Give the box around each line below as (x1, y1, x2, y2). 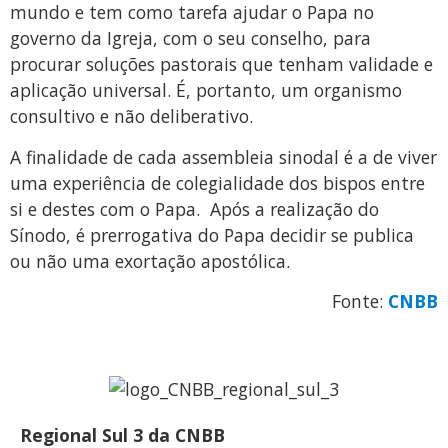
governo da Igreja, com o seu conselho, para (10, 26, 371, 51)
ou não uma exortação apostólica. (10, 248, 290, 273)
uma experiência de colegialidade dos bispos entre (10, 170, 425, 195)
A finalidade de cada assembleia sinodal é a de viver (10, 144, 437, 169)
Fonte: (332, 288, 388, 313)
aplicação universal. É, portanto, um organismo (10, 78, 402, 103)
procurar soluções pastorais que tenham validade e (10, 52, 433, 77)
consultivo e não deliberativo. (10, 104, 253, 129)
